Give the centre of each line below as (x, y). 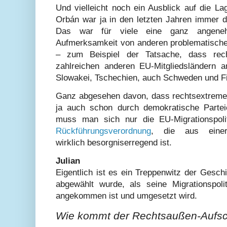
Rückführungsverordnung (103, 131)
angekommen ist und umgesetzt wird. (126, 196)
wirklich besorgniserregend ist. (114, 143)
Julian (68, 161)
